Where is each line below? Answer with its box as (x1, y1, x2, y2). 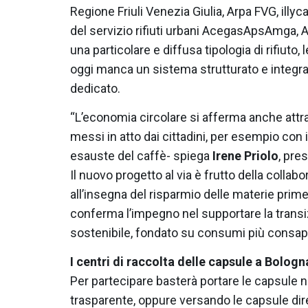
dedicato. (70, 80, 120, 96)
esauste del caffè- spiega (70, 148, 212, 163)
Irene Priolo (212, 148, 278, 163)
